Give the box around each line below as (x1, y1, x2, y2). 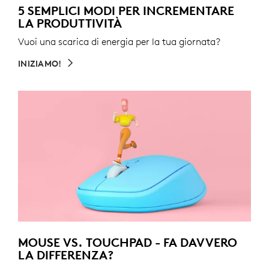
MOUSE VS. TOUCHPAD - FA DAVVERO (18, 235, 237, 250)
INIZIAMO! (18, 58, 62, 70)
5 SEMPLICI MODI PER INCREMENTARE (18, 3, 234, 19)
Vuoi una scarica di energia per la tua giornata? (18, 35, 220, 48)
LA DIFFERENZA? (18, 247, 113, 263)
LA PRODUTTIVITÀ (18, 16, 122, 31)
